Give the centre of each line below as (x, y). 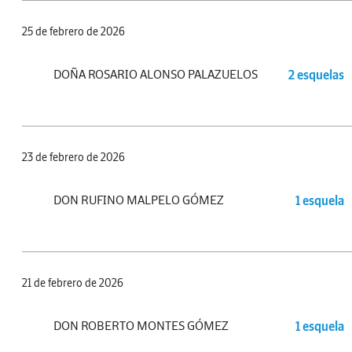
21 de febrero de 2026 (73, 283)
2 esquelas (316, 74)
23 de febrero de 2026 (73, 158)
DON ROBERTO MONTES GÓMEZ (141, 326)
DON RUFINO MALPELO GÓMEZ (139, 200)
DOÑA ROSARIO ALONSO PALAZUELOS (156, 74)
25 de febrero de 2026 (73, 32)
